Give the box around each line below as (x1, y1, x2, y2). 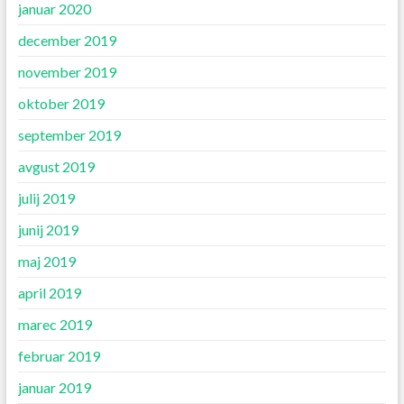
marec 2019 (17, 316, 92, 334)
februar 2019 (17, 347, 100, 365)
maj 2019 (17, 252, 76, 271)
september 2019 (17, 126, 121, 144)
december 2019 (17, 32, 116, 50)
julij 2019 (17, 189, 75, 207)
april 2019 (17, 284, 81, 302)
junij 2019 (17, 221, 78, 239)
